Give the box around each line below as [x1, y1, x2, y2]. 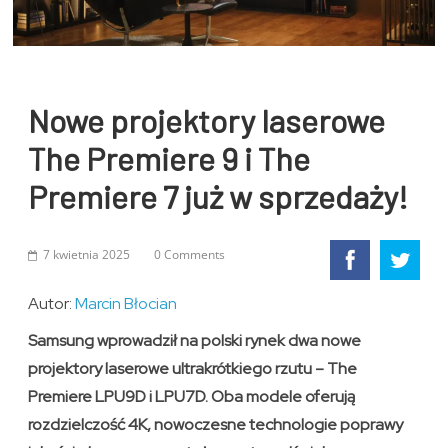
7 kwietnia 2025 [43, 246, 131, 264]
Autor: [28, 293, 76, 315]
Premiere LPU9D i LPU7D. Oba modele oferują [28, 386, 356, 408]
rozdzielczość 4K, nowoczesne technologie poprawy [28, 414, 404, 436]
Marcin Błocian [75, 293, 178, 315]
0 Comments [154, 246, 226, 264]
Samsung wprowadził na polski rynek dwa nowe [28, 330, 362, 352]
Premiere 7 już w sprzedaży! [28, 177, 409, 216]
